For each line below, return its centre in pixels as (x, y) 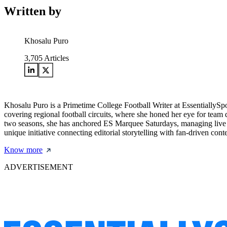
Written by (33, 11)
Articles (56, 58)
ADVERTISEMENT (39, 167)
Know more (23, 150)
